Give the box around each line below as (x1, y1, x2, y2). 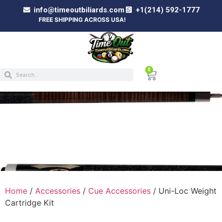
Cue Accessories (88, 185, 151, 196)
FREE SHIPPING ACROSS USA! (24, 15, 111, 23)
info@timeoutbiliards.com (34, 5, 124, 14)
